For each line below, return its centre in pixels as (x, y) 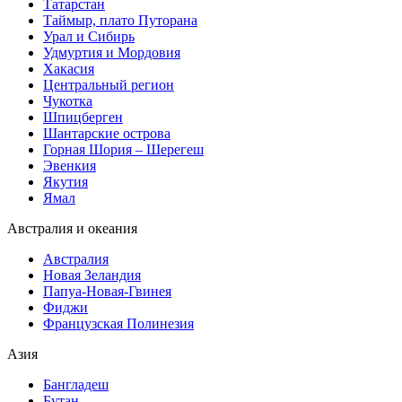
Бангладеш (76, 385)
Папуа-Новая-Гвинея (107, 291)
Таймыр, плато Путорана (120, 20)
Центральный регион (109, 85)
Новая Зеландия (92, 275)
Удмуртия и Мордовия (112, 52)
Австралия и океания (72, 228)
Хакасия (69, 69)
